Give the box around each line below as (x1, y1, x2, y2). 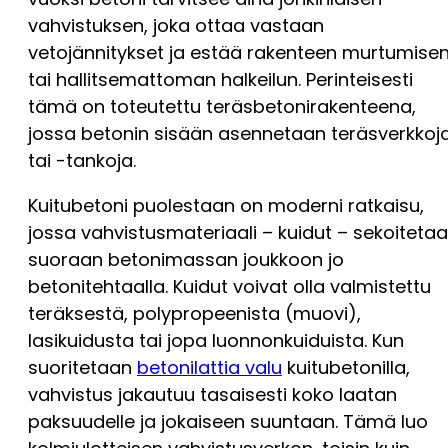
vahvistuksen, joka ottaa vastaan (28, 13, 324, 39)
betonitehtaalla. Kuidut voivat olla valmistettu (28, 274, 431, 300)
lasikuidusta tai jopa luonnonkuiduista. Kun (28, 328, 404, 354)
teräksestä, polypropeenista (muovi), (28, 301, 361, 327)
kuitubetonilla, (282, 355, 410, 381)
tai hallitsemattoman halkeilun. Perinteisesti (28, 67, 413, 93)
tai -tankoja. (28, 148, 136, 174)
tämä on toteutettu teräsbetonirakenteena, (28, 94, 416, 120)
